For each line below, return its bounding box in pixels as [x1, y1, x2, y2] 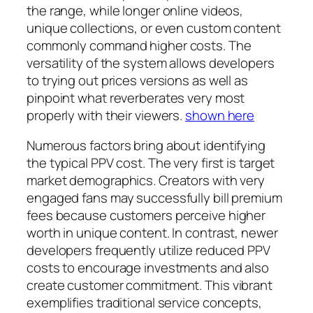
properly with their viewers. [27, 105, 186, 124]
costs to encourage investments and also [27, 259, 270, 277]
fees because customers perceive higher [27, 206, 266, 225]
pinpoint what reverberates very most [27, 88, 245, 107]
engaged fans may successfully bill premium [27, 189, 282, 208]
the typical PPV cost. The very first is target [27, 154, 275, 173]
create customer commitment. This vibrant [27, 276, 272, 295]
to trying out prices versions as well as [27, 71, 248, 89]
